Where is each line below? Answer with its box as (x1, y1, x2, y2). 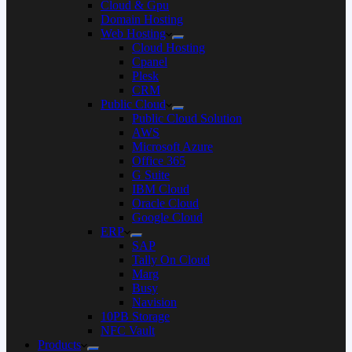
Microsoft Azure (132, 140, 213, 153)
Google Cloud (132, 211, 203, 224)
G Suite (132, 168, 170, 181)
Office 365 (132, 154, 185, 167)
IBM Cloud (132, 182, 189, 196)
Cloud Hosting (132, 41, 205, 54)
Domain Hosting (101, 13, 183, 26)
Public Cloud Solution (132, 112, 242, 125)
